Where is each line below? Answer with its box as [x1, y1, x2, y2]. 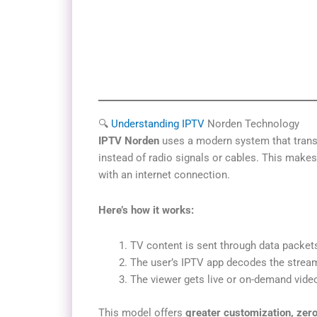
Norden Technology [207, 117, 299, 130]
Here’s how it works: [98, 203, 194, 217]
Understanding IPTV [111, 117, 207, 130]
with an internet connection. [98, 168, 230, 181]
